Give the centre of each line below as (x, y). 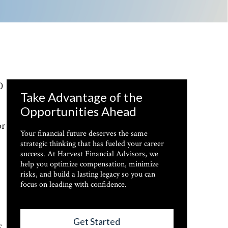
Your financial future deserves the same (84, 134)
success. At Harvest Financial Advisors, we (89, 154)
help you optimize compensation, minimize (89, 164)
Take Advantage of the (81, 97)
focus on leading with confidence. (73, 184)
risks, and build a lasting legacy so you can (88, 174)
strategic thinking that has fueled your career (92, 144)
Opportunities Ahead (78, 111)
